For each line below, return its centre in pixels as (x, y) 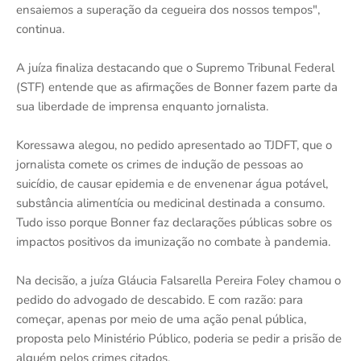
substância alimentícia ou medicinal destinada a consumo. (170, 203)
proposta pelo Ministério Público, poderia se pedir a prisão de (179, 338)
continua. (40, 29)
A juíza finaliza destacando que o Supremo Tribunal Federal (175, 67)
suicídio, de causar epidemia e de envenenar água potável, (172, 183)
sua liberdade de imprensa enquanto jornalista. (142, 106)
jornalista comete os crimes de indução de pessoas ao (160, 164)
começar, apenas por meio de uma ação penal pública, (161, 319)
